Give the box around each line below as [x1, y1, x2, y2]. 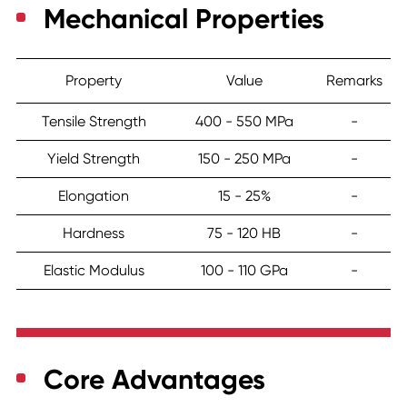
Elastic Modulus [43, 262, 144, 280]
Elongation [58, 187, 129, 205]
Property [65, 72, 122, 90]
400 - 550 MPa [194, 113, 293, 131]
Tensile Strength [41, 113, 146, 131]
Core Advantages [43, 363, 265, 397]
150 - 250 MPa [197, 150, 291, 168]
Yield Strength [47, 150, 140, 168]
